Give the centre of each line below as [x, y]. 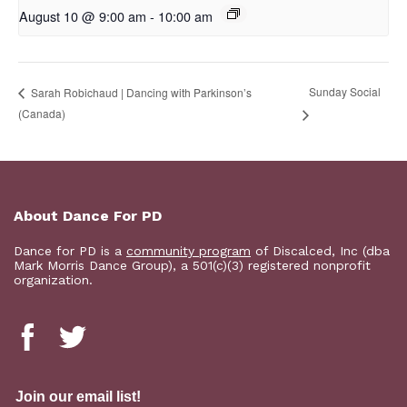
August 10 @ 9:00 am [83, 16]
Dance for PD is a [70, 251]
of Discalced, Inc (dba [320, 251]
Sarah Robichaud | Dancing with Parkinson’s [140, 92]
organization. [53, 280]
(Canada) [42, 114]
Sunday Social [344, 92]
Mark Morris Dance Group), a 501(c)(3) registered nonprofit [192, 266]
